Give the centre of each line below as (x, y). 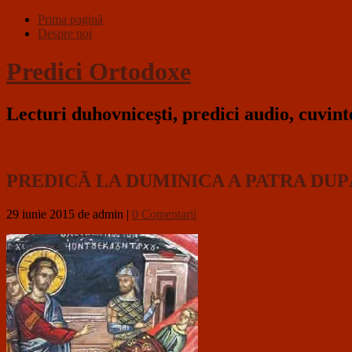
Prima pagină (70, 19)
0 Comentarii (164, 214)
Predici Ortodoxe (99, 72)
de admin (101, 214)
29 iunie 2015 (40, 214)
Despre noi (65, 33)
